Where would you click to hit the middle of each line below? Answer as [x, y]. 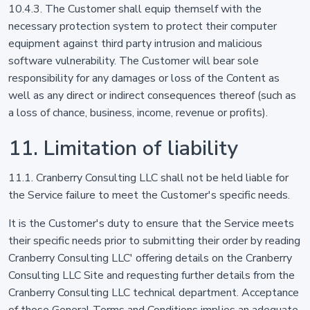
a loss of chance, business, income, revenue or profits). [138, 113]
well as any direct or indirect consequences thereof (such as [152, 95]
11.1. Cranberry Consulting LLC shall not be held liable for [148, 178]
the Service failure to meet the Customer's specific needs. [149, 195]
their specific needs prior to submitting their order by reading [154, 241]
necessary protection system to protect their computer [143, 26]
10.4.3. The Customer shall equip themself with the [135, 9]
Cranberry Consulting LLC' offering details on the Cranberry [150, 258]
